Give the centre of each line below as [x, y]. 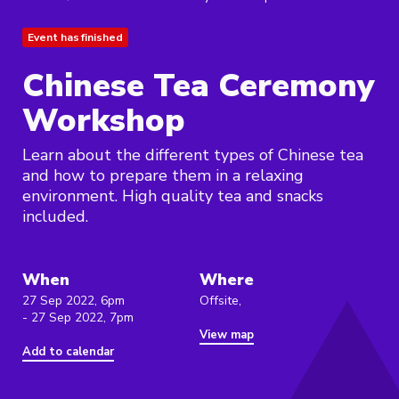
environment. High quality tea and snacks [173, 196]
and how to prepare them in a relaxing [163, 176]
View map [227, 335]
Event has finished [75, 38]
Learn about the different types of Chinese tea [193, 155]
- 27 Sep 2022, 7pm [78, 318]
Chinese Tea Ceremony [198, 86]
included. [55, 217]
